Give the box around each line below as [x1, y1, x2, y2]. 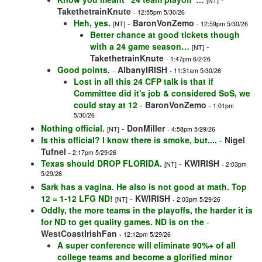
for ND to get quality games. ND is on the [41, 216, 204, 228]
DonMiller [127, 122, 165, 135]
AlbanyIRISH [118, 64, 167, 76]
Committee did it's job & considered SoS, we [74, 87, 250, 99]
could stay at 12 [74, 99, 137, 111]
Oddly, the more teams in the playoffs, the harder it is [41, 204, 253, 216]
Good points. [57, 64, 110, 76]
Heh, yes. [74, 17, 111, 29]
